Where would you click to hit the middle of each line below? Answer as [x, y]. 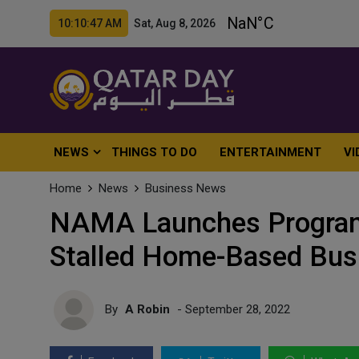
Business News [186, 188]
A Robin [147, 309]
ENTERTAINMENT [271, 152]
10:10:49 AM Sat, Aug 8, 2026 [137, 23]
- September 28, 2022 [232, 309]
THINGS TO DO [155, 152]
